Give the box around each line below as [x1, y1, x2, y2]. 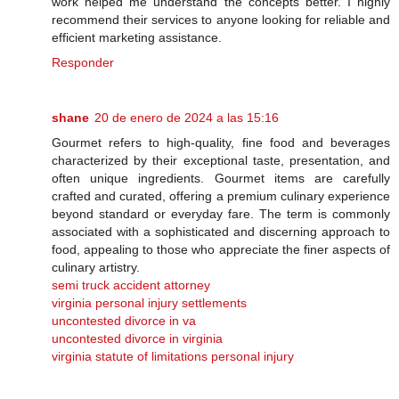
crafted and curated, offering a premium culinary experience [52, 188, 390, 203]
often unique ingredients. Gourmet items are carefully [52, 170, 390, 185]
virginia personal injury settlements [52, 295, 247, 310]
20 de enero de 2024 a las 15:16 [94, 110, 279, 125]
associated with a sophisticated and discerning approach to [52, 224, 390, 239]
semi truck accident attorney [52, 277, 210, 292]
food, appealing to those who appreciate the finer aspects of [52, 241, 390, 256]
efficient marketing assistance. [52, 29, 222, 45]
